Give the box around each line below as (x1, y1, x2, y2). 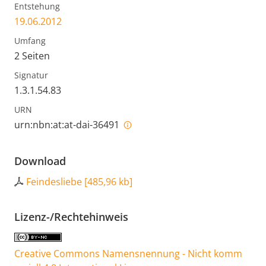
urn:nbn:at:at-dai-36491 (14, 118, 122, 131)
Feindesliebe (26, 175, 82, 188)
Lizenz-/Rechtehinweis (14, 209, 128, 224)
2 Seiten (14, 49, 50, 62)
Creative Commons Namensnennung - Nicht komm (14, 246, 242, 260)
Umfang (14, 34, 46, 46)
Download (14, 153, 66, 168)
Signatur (14, 69, 48, 81)
